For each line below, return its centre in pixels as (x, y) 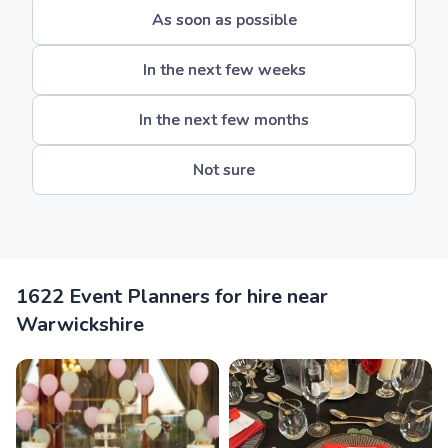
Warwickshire (80, 324)
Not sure (224, 170)
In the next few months (224, 120)
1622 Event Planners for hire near (172, 296)
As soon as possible (224, 20)
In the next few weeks (224, 70)
